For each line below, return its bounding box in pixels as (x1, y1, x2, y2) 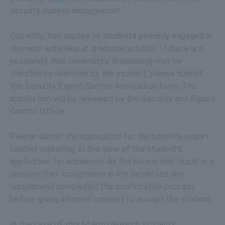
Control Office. (10, 106, 68, 116)
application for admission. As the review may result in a (10, 156, 214, 166)
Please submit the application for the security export (10, 131, 209, 141)
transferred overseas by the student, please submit (10, 68, 202, 78)
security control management (10, 6, 120, 16)
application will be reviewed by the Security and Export (10, 93, 215, 103)
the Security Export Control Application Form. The (10, 81, 197, 91)
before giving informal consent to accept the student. (10, 194, 212, 204)
